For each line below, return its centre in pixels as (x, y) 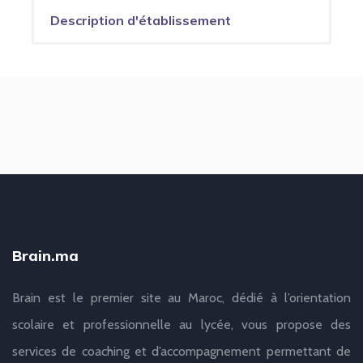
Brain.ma (45, 256)
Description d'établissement (141, 21)
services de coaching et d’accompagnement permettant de (181, 352)
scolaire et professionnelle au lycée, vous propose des (181, 325)
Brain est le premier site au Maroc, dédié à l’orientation (181, 298)
